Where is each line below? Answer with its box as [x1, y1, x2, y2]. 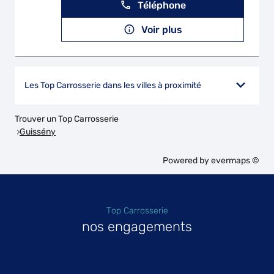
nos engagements [82, 218, 192, 235]
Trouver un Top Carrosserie [15, 114, 119, 124]
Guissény [20, 126, 56, 137]
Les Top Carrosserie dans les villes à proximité [24, 80, 201, 91]
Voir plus [141, 23, 182, 35]
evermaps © [211, 155, 259, 166]
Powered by [163, 155, 211, 166]
